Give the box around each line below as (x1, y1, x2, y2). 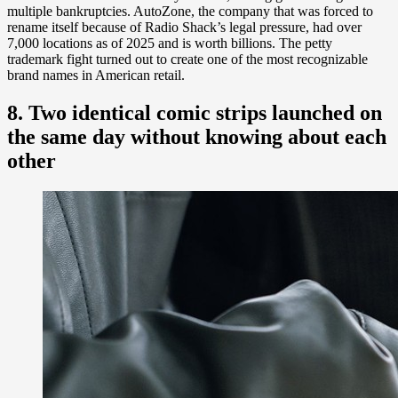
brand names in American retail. (7, 67, 185, 83)
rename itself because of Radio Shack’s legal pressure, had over (7, 19, 362, 35)
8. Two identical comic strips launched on (7, 100, 382, 124)
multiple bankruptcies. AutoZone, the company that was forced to (7, 3, 373, 19)
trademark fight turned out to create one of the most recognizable (7, 51, 368, 67)
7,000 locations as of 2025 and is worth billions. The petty (7, 35, 332, 51)
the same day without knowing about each (7, 124, 386, 148)
